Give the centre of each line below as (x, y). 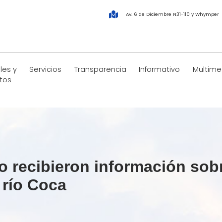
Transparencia (100, 70)
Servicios (46, 70)
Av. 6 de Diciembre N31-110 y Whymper (172, 14)
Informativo (160, 70)
